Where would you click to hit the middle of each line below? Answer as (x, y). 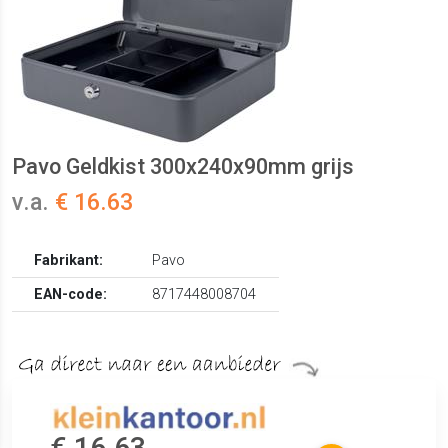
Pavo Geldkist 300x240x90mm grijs (183, 167)
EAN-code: (71, 295)
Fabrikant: (69, 261)
